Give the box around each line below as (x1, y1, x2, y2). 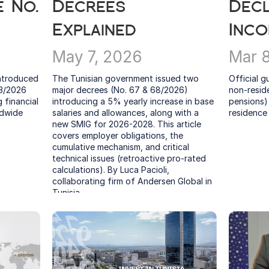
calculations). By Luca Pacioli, (52, 165, 170, 175)
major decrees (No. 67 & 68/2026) (52, 85, 189, 95)
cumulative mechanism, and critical (52, 142, 190, 152)
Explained (52, 20, 137, 39)
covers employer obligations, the (52, 130, 184, 141)
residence (228, 107, 267, 118)
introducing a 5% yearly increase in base (52, 96, 214, 106)
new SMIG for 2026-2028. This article (52, 119, 202, 129)
